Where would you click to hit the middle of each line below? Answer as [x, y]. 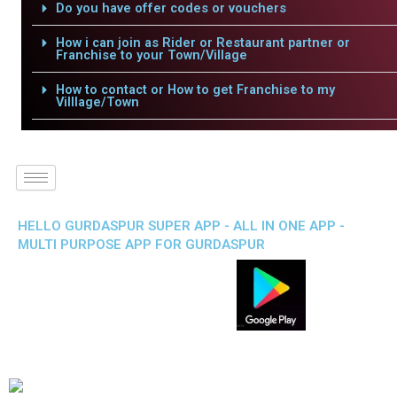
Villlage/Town [97, 102]
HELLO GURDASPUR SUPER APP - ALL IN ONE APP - [181, 226]
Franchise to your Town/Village [151, 55]
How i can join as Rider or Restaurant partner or [202, 43]
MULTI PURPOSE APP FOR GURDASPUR [141, 245]
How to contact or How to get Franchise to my [195, 90]
